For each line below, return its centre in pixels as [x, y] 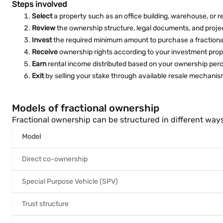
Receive [45, 52]
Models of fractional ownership [86, 108]
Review [44, 28]
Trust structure [45, 204]
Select [42, 16]
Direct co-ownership [55, 159]
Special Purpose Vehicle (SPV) [70, 181]
